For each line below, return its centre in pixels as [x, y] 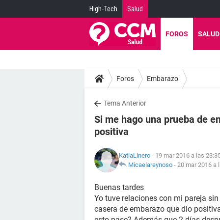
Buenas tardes [119, 187]
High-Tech [103, 9]
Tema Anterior [125, 103]
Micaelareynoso [150, 165]
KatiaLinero [135, 155]
